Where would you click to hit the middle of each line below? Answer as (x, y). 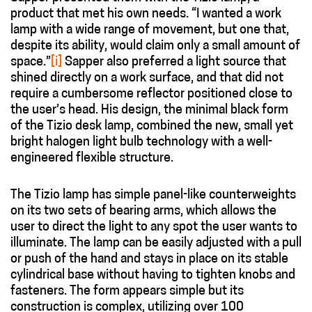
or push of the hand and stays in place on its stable (149, 260)
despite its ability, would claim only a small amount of (155, 47)
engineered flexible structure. (92, 159)
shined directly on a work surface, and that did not (147, 79)
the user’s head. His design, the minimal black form (149, 111)
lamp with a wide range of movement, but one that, (150, 31)
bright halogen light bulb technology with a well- (141, 143)
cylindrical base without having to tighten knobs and (153, 276)
